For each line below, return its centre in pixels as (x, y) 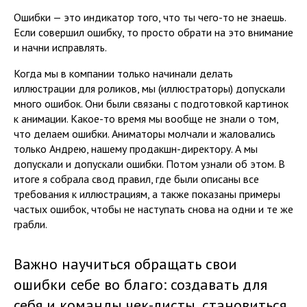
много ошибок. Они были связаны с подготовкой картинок (151, 103)
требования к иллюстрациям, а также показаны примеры (147, 194)
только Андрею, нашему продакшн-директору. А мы (136, 148)
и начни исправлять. (60, 47)
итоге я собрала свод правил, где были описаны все (136, 179)
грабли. (32, 224)
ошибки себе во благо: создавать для (140, 284)
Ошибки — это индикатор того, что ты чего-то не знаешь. (150, 17)
